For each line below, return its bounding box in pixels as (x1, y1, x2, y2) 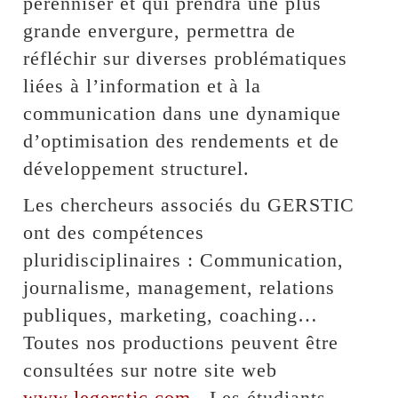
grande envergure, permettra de (23, 20, 297, 42)
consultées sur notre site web (23, 359, 278, 381)
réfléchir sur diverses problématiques (23, 47, 348, 69)
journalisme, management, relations (23, 276, 336, 298)
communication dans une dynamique (23, 102, 342, 124)
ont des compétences (23, 221, 205, 243)
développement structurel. (23, 157, 251, 179)
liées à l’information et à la (23, 75, 262, 97)
